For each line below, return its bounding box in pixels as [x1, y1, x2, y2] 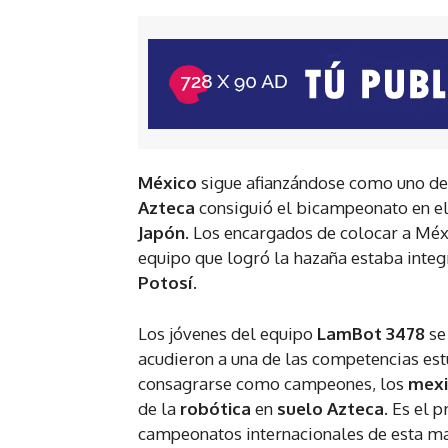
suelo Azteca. [277, 398, 388, 420]
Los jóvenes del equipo [138, 323, 317, 345]
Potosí [138, 272, 193, 294]
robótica [180, 398, 255, 420]
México [138, 172, 201, 194]
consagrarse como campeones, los [138, 373, 408, 395]
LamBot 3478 [317, 323, 425, 345]
